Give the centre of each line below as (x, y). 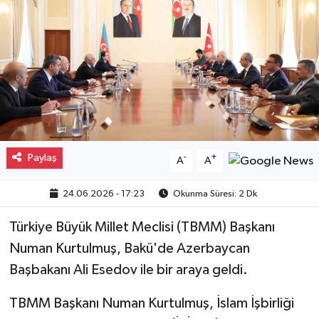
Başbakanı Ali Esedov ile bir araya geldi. (128, 270)
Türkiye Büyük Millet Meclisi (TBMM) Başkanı (142, 227)
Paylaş (42, 157)
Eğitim (58, 98)
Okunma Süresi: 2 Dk (214, 194)
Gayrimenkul (75, 25)
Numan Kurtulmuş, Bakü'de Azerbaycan (129, 248)
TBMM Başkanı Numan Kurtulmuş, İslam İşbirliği (151, 303)
